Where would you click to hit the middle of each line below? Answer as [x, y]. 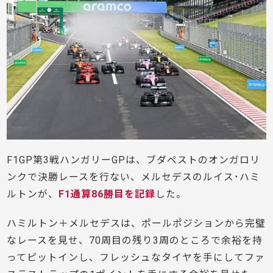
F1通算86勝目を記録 [107, 194]
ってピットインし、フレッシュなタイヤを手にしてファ [136, 257]
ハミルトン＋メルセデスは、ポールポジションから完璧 [136, 223]
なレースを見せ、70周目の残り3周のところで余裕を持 [135, 240]
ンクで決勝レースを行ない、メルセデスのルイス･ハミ [134, 177]
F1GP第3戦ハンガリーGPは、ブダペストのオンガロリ [134, 160]
